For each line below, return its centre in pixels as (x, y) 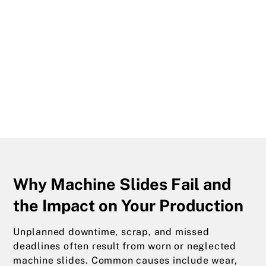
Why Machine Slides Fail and (122, 184)
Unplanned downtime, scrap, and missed (111, 232)
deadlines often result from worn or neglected (125, 246)
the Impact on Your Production (128, 205)
